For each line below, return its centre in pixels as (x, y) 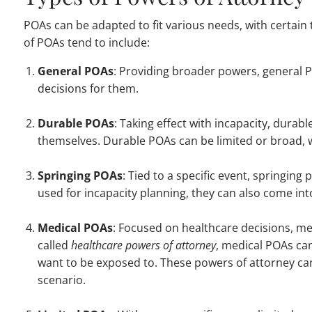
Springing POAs (80, 176)
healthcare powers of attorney (144, 245)
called (55, 245)
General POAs (76, 71)
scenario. (62, 280)
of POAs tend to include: (87, 43)
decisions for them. (88, 89)
